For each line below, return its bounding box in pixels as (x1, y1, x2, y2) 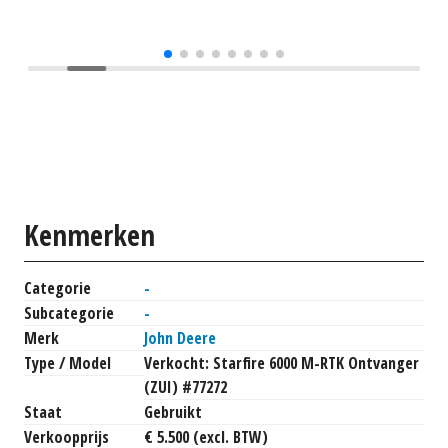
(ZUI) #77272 (144, 376, 227, 399)
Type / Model (24, 352, 111, 375)
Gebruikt (144, 401, 202, 424)
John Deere (144, 327, 216, 350)
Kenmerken (24, 215, 155, 254)
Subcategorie (24, 302, 114, 325)
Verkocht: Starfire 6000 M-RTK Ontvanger (144, 352, 419, 375)
